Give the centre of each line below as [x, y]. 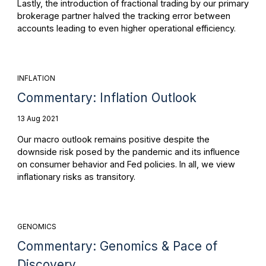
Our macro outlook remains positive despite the [113, 139]
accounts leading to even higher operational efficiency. [126, 28]
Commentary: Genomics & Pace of [117, 246]
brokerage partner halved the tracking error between [123, 15]
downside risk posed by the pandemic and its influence [128, 151]
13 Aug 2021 [37, 119]
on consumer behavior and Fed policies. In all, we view [126, 164]
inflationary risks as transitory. [76, 176]
